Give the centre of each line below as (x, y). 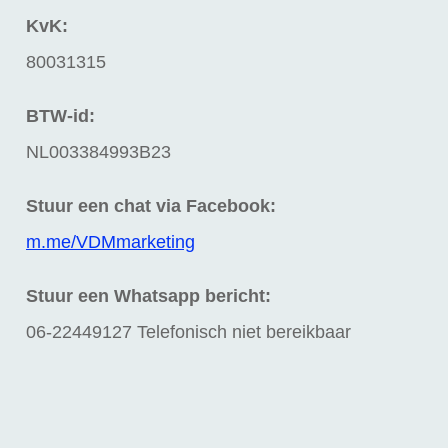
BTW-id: (60, 116)
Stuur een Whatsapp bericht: (148, 296)
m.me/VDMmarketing (110, 242)
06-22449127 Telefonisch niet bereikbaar (188, 332)
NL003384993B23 (98, 152)
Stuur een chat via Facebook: (151, 206)
